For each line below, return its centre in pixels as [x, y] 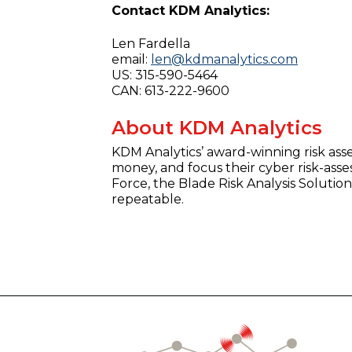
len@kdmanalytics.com [224, 60]
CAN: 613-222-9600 [170, 91]
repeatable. [148, 199]
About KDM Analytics [217, 127]
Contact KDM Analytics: [191, 10]
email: [131, 60]
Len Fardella [151, 44]
